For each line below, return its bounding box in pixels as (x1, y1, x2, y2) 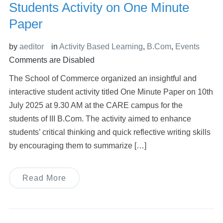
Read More (22, 174, 66, 183)
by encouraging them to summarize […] (8, 141, 146, 150)
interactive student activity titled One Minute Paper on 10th (8, 88, 213, 97)
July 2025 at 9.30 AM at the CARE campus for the (8, 101, 183, 110)
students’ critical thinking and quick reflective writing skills (8, 128, 211, 137)
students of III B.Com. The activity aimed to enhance (8, 114, 191, 123)
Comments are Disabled (8, 56, 95, 65)
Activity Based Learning (59, 42, 143, 51)
